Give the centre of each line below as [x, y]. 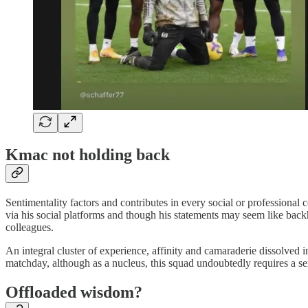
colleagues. [30, 228]
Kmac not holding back [88, 155]
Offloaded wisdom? [74, 293]
